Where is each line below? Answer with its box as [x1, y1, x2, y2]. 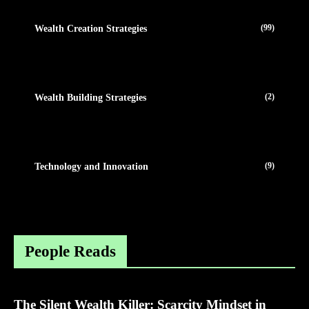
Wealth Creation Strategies [34, 23, 147, 34]
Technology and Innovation [34, 161, 148, 172]
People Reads [25, 243, 117, 260]
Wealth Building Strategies [34, 92, 146, 103]
